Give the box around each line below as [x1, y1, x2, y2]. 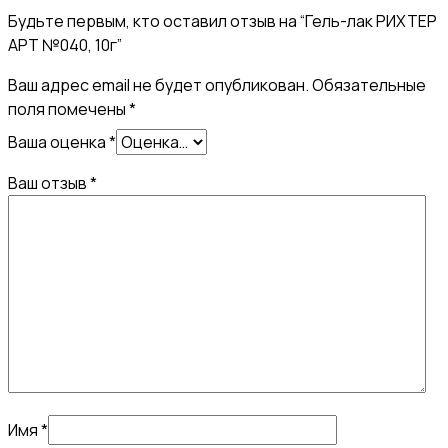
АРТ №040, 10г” [8, 33, 122, 56]
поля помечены [8, 97, 129, 120]
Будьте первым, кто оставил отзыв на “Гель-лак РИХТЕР [8, 9, 437, 32]
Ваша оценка [8, 130, 109, 153]
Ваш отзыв [8, 171, 90, 194]
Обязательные [312, 73, 426, 96]
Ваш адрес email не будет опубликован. [8, 73, 309, 96]
